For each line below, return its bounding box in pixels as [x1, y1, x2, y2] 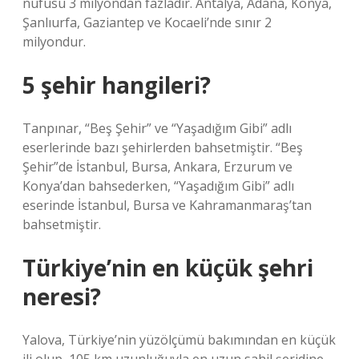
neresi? [22, 281, 101, 312]
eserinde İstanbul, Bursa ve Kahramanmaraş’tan [22, 196, 312, 214]
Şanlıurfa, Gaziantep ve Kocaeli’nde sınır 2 [22, 14, 272, 31]
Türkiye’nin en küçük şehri [22, 252, 313, 283]
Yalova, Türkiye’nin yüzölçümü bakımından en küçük [22, 331, 336, 349]
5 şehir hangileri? [22, 70, 211, 100]
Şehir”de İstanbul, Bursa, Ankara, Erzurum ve [22, 158, 292, 175]
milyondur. [22, 33, 86, 50]
